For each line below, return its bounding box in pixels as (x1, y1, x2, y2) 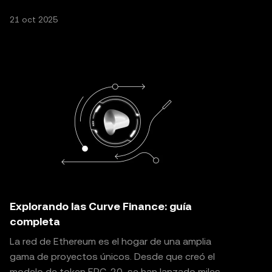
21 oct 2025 (10, 15, 58, 24)
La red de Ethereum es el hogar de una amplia (10, 236, 211, 247)
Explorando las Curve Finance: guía (10, 200, 192, 212)
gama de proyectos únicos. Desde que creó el (10, 251, 215, 262)
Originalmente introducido (10, 2, 125, 14)
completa (10, 215, 60, 228)
